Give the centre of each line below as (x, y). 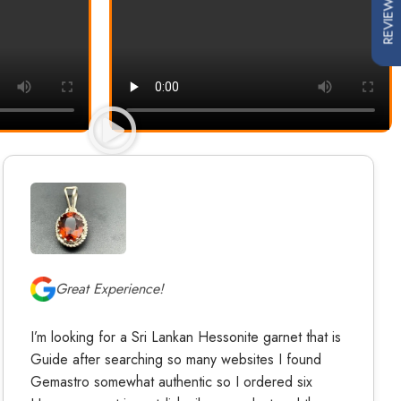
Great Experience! (110, 289)
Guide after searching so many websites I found (176, 360)
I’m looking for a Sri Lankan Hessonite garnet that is (186, 337)
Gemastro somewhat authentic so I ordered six (172, 382)
